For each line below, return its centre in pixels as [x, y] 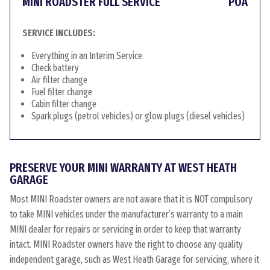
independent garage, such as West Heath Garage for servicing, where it [134, 259]
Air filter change [59, 80]
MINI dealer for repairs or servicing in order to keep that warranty [125, 229]
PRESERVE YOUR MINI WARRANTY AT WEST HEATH [123, 168]
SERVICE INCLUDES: [59, 33]
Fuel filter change [62, 92]
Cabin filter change [64, 104]
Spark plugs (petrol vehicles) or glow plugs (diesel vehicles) [138, 116]
